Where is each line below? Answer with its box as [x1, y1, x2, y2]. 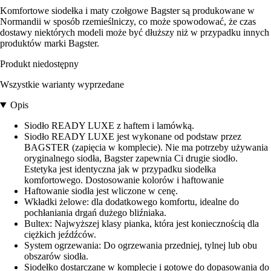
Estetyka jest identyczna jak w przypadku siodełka [24, 164, 216, 175]
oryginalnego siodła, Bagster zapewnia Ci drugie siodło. [24, 153, 238, 164]
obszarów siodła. [24, 251, 88, 262]
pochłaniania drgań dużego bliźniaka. [24, 207, 166, 218]
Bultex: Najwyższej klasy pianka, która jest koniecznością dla [24, 218, 259, 229]
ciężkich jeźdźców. [24, 229, 96, 240]
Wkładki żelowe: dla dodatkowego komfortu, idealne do [24, 197, 239, 207]
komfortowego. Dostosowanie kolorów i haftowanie [24, 175, 224, 186]
